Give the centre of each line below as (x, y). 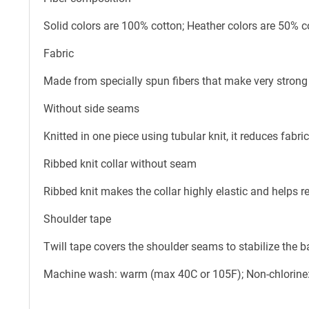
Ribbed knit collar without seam (120, 163)
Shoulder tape (77, 219)
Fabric (59, 53)
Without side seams (91, 108)
